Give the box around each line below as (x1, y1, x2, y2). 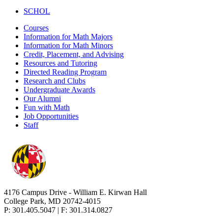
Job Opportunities (24, 111, 79, 120)
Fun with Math (24, 103, 70, 111)
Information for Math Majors (24, 32, 112, 41)
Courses (24, 23, 49, 32)
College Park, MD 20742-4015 (4, 197, 101, 206)
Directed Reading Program (24, 67, 107, 76)
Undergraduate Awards (24, 85, 95, 94)
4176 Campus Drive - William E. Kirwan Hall (4, 188, 147, 197)
